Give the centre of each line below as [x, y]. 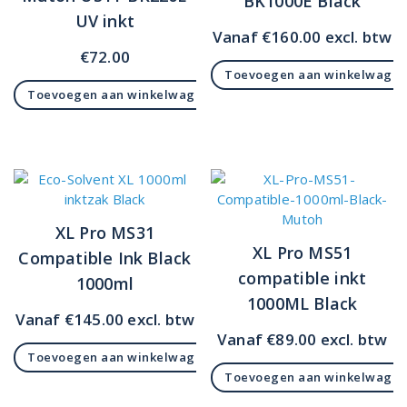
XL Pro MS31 [104, 233]
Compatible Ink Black [105, 258]
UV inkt [105, 21]
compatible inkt [303, 278]
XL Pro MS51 [303, 253]
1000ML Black [302, 303]
